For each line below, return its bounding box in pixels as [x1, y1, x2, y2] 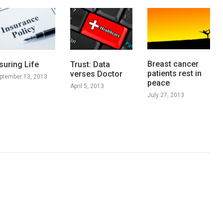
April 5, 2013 [70, 82, 104, 90]
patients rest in [147, 69, 202, 79]
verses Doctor [70, 69, 122, 79]
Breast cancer [147, 59, 199, 69]
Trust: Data [70, 59, 110, 69]
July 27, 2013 [147, 92, 185, 99]
